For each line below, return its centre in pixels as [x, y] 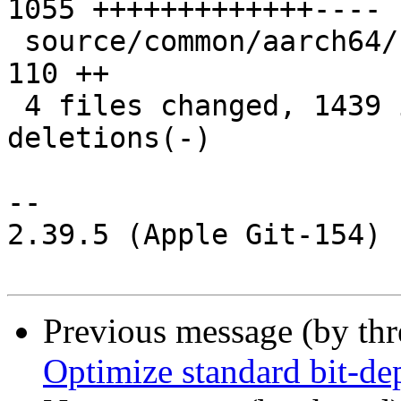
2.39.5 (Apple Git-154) [194, 235]
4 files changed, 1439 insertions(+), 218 [16, 106]
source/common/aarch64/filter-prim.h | [16, 42]
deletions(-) [109, 138]
